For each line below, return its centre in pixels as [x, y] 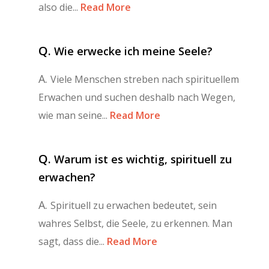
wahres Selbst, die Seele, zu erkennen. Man [135, 223]
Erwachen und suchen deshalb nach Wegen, [137, 97]
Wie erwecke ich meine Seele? [133, 51]
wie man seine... [73, 115]
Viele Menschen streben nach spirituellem [145, 79]
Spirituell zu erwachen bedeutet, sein [134, 205]
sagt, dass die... [71, 241]
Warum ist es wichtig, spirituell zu [143, 159]
